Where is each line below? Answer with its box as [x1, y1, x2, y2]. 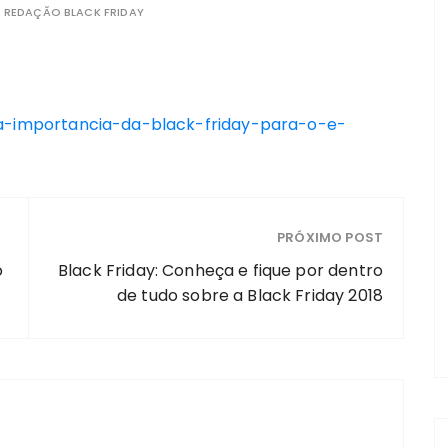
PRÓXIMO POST [277, 228, 383, 247]
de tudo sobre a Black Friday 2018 [117, 284, 383, 307]
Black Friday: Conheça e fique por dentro [58, 259, 383, 282]
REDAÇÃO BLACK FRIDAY [3, 4, 144, 20]
